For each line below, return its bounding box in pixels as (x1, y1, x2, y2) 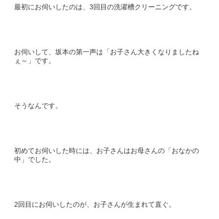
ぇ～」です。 (14, 56, 55, 65)
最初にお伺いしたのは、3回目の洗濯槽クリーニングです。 (14, 2, 196, 11)
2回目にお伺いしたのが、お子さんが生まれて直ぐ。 (14, 200, 175, 208)
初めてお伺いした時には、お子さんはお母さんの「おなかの (14, 146, 199, 154)
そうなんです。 (14, 101, 62, 109)
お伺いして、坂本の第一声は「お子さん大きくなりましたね (14, 47, 199, 56)
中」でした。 (14, 155, 55, 163)
